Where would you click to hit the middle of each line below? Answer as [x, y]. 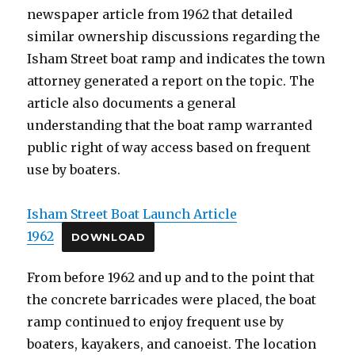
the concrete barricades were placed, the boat [172, 300]
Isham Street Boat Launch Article [132, 214]
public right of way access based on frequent [169, 148]
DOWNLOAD [108, 237]
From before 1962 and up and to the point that [171, 278]
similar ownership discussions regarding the [174, 37]
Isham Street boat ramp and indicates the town [176, 59]
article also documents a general [132, 103]
